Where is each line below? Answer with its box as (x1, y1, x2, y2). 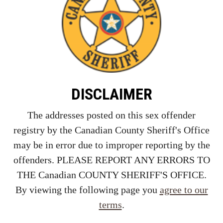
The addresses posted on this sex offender (27, 109, 196, 120)
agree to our (159, 184, 208, 195)
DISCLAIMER (71, 84, 152, 104)
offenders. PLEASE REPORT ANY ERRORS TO (13, 154, 210, 165)
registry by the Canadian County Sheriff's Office (13, 124, 210, 135)
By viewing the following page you (15, 184, 160, 195)
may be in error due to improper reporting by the (13, 139, 210, 150)
